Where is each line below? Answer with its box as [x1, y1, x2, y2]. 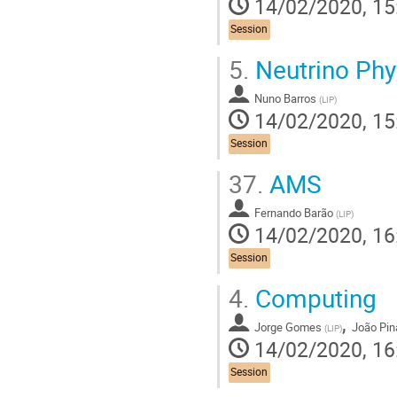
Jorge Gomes [254, 318, 322, 335]
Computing [249, 280, 377, 315]
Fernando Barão [254, 204, 333, 221]
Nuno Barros [254, 90, 316, 106]
